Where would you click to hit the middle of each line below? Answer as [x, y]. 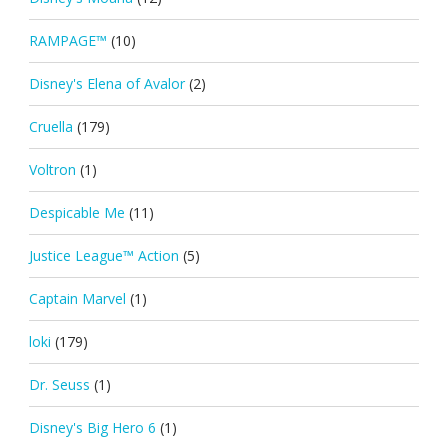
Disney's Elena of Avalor [106, 83]
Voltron [52, 169]
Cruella [50, 126]
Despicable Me [76, 212]
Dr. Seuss [59, 384]
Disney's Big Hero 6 [92, 427]
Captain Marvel [77, 298]
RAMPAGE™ [67, 40]
